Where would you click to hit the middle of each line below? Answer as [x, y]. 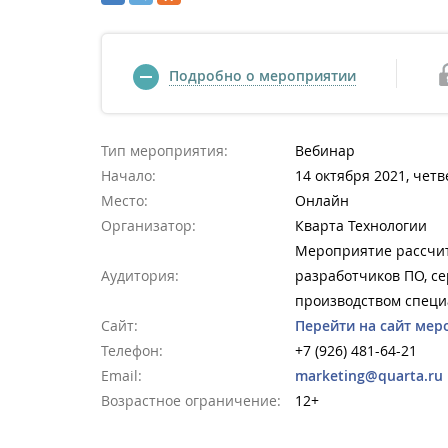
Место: [124, 200]
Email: [121, 375]
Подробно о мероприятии [262, 75]
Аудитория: [140, 275]
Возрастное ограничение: [191, 400]
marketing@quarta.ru [369, 375]
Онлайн [322, 200]
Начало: [128, 175]
